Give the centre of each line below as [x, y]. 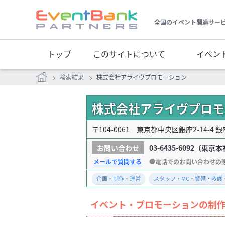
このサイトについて [129, 54]
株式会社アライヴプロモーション [142, 77]
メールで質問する [118, 161]
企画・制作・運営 [119, 178]
